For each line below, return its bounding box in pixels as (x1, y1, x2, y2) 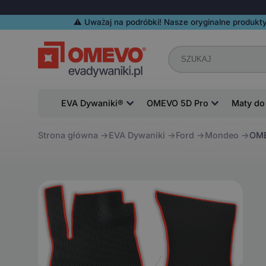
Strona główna (37, 130, 98, 141)
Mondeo (204, 130, 239, 141)
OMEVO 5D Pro (146, 97, 208, 108)
